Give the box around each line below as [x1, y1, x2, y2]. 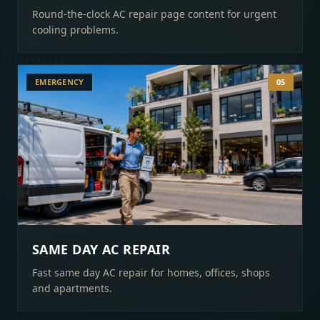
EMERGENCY [35, 76, 84, 87]
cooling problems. [32, 23, 119, 36]
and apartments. [32, 281, 112, 295]
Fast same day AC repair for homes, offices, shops [32, 266, 270, 279]
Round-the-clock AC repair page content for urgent [32, 7, 276, 21]
